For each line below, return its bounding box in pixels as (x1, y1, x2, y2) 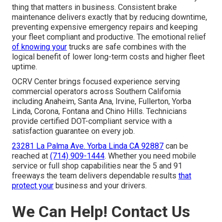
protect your (12, 181, 54, 191)
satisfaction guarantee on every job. (12, 126, 135, 136)
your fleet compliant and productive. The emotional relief (12, 32, 206, 42)
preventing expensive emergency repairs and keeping (12, 22, 198, 32)
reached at (12, 151, 50, 161)
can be (164, 141, 188, 151)
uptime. (12, 62, 37, 72)
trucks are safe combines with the (67, 42, 186, 52)
